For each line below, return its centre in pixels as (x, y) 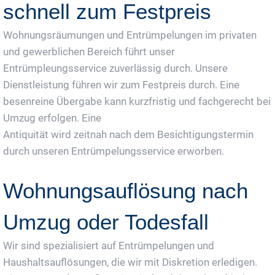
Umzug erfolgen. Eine (52, 118)
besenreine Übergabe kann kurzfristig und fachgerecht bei (137, 101)
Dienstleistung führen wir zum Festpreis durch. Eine (121, 84)
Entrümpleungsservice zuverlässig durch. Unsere (115, 68)
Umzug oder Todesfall (106, 222)
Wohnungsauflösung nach (126, 190)
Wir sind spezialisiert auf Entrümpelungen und (109, 245)
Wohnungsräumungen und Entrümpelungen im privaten (130, 35)
